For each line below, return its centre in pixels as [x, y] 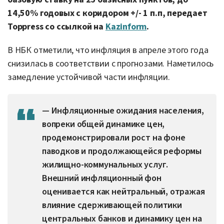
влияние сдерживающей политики [112, 205]
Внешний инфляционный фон [102, 178]
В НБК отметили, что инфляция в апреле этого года [108, 50]
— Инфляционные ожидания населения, [123, 110]
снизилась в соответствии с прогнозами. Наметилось [111, 63]
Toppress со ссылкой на [56, 26]
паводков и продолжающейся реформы [122, 151]
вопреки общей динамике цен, [103, 124]
